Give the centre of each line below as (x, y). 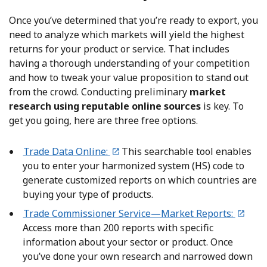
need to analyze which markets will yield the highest (127, 35)
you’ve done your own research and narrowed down (138, 257)
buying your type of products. (88, 195)
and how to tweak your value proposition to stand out (129, 78)
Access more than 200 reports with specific (118, 228)
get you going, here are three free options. (103, 121)
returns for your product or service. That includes (119, 49)
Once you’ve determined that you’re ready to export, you (133, 21)
